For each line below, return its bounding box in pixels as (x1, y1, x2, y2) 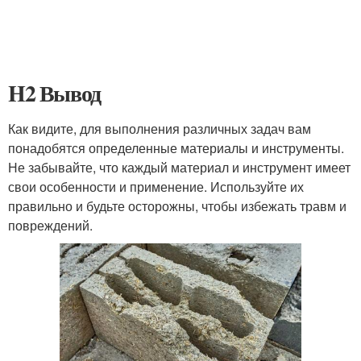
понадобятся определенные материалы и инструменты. (8, 139, 344, 157)
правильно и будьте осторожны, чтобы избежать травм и (8, 197, 346, 215)
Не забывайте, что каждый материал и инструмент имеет (8, 158, 351, 176)
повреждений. (8, 216, 93, 234)
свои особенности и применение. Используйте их (8, 177, 304, 196)
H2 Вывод (8, 77, 101, 110)
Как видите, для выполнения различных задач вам (8, 119, 311, 138)
